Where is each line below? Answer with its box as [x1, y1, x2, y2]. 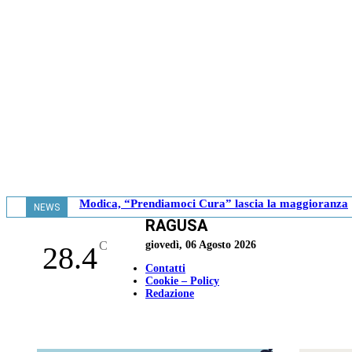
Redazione [145, 288, 194, 299]
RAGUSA [145, 216, 207, 235]
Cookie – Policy [145, 275, 219, 287]
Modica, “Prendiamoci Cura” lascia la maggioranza [79, 197, 348, 210]
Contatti [145, 262, 185, 274]
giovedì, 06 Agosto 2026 [145, 239, 256, 251]
